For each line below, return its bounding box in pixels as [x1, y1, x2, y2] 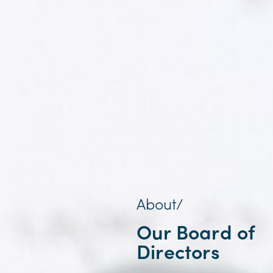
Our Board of [136, 217, 255, 246]
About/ [136, 192, 183, 214]
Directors [136, 236, 220, 265]
